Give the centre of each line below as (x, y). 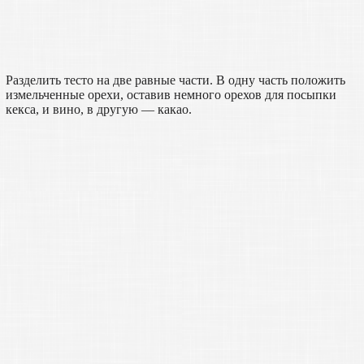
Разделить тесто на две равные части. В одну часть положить (175, 80)
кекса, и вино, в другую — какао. (98, 110)
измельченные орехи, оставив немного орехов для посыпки (171, 95)
